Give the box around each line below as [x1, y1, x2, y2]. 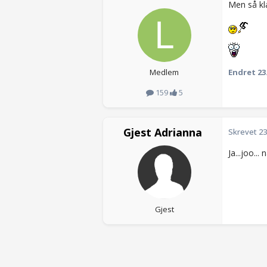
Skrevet [228, 126, 259, 138]
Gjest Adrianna [123, 125, 202, 140]
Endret [228, 67, 257, 78]
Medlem [150, 67, 179, 78]
